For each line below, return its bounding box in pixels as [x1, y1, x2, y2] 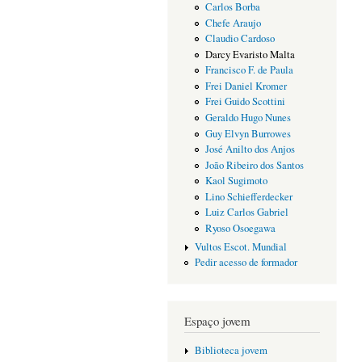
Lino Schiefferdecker [204, 189, 293, 204]
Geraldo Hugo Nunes [204, 110, 291, 124]
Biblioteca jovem [194, 343, 267, 357]
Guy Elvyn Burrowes [204, 126, 291, 141]
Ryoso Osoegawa [204, 221, 276, 235]
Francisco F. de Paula [204, 63, 293, 78]
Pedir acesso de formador [194, 255, 297, 270]
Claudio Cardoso [204, 32, 275, 46]
